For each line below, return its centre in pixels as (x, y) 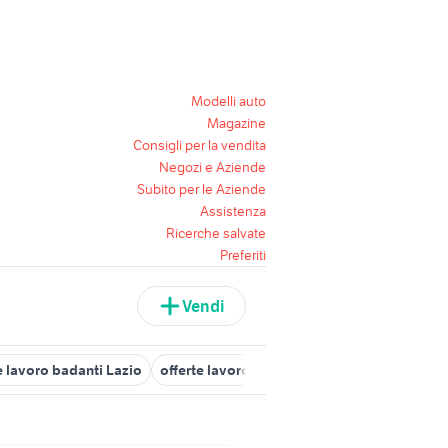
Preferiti (243, 255)
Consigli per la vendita (199, 145)
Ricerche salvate (216, 233)
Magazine (236, 123)
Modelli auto (228, 101)
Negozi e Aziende (212, 167)
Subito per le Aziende (201, 189)
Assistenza (233, 211)
